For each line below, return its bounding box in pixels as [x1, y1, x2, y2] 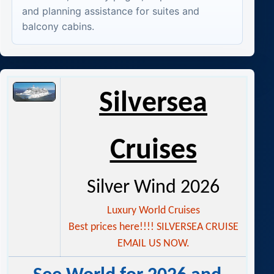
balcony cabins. [21, 20, 94, 33]
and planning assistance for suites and [21, 5, 199, 18]
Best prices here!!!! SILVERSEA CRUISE [68, 221, 239, 234]
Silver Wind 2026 [87, 178, 220, 198]
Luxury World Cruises [106, 205, 200, 217]
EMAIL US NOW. [117, 238, 190, 250]
